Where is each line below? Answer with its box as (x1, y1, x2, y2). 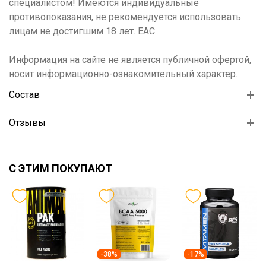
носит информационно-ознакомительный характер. (9, 68, 237, 80)
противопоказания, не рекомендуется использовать (9, 11, 241, 23)
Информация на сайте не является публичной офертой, (9, 53, 251, 65)
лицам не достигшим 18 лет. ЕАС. (9, 25, 157, 37)
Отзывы (9, 116, 46, 128)
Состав (9, 88, 40, 100)
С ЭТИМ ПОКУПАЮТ (9, 161, 112, 175)
